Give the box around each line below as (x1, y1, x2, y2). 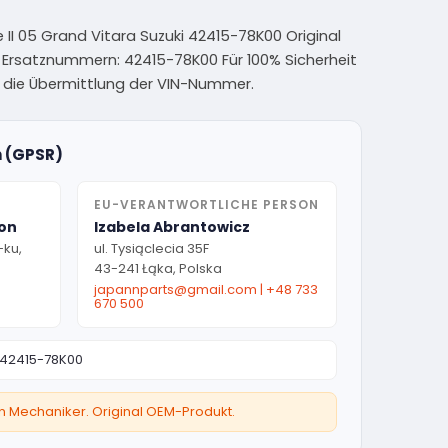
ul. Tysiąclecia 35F (94, 238, 209, 258)
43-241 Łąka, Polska (94, 258, 222, 278)
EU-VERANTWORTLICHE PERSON (94, 195, 319, 213)
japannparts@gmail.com (94, 279, 257, 299)
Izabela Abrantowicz (94, 216, 250, 237)
